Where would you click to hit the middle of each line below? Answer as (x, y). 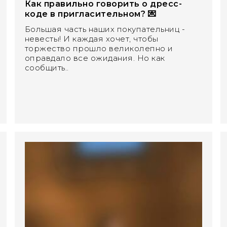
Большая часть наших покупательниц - (105, 29)
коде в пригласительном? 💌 (90, 14)
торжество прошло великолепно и (99, 48)
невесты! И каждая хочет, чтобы (91, 39)
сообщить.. (47, 67)
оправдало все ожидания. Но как (95, 58)
